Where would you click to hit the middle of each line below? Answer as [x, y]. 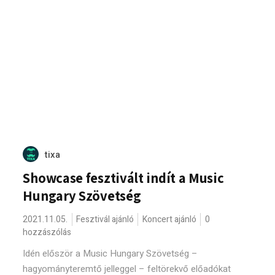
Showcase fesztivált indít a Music [123, 178]
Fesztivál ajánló [105, 219]
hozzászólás [47, 232]
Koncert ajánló [170, 219]
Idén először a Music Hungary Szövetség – [110, 254]
